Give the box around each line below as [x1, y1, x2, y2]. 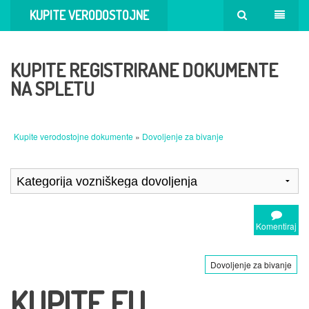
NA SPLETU [10, 76, 94, 100]
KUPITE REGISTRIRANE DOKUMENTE [10, 57, 278, 81]
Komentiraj [256, 219, 297, 232]
